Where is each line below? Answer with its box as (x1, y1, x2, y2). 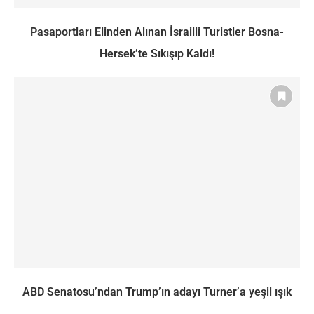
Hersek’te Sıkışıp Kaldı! (100, 46, 214, 60)
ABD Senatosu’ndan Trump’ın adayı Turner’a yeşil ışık (22, 285, 292, 299)
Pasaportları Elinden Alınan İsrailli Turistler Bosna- (30, 25, 284, 39)
